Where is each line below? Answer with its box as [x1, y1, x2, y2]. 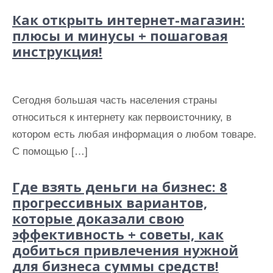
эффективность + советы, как [12, 225, 224, 243]
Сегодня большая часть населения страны [12, 94, 217, 106]
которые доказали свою [12, 209, 184, 227]
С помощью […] [12, 146, 88, 157]
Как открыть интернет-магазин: [12, 10, 245, 29]
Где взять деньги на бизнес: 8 [12, 177, 227, 196]
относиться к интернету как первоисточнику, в [12, 112, 232, 123]
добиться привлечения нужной [12, 241, 238, 259]
